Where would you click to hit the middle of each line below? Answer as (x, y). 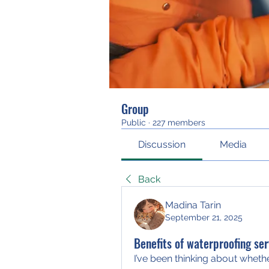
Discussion (162, 144)
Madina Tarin (193, 205)
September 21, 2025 (204, 217)
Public (134, 122)
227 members (179, 122)
